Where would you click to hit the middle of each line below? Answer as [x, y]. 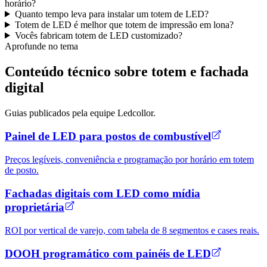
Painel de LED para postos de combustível [108, 136]
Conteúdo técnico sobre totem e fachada [127, 71]
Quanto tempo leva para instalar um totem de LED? [111, 14]
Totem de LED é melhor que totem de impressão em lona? [124, 24]
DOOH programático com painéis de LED [108, 254]
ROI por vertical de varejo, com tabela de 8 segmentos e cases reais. [132, 230]
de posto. [22, 170]
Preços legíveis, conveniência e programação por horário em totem [129, 160]
